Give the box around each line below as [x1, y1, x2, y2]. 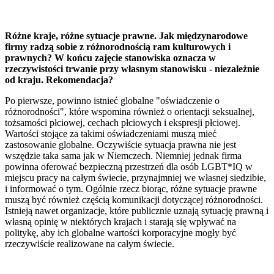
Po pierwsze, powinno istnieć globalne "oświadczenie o [5, 95, 220, 106]
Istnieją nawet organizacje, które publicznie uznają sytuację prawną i [5, 206, 268, 217]
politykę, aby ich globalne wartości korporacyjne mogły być [5, 228, 236, 239]
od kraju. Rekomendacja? [5, 75, 113, 86]
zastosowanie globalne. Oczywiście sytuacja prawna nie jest [5, 139, 236, 150]
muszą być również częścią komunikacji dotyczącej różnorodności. [5, 194, 263, 206]
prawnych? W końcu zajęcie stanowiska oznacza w [5, 53, 216, 64]
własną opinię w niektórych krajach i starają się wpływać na [5, 217, 236, 228]
